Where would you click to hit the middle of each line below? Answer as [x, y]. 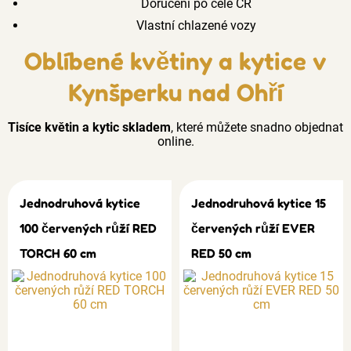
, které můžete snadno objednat [257, 127]
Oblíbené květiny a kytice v [175, 61]
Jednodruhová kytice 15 [259, 203]
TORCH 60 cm [58, 253]
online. [175, 141]
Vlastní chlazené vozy [194, 25]
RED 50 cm [221, 253]
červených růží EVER [253, 228]
